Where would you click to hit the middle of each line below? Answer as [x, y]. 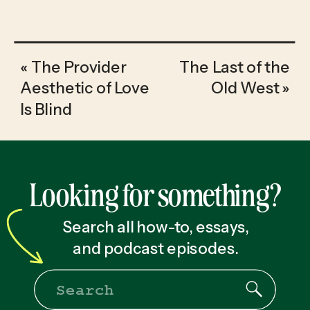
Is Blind [46, 110]
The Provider [78, 67]
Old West [245, 88]
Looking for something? [155, 193]
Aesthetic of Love [85, 88]
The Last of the [235, 67]
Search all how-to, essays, [155, 227]
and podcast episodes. [156, 248]
